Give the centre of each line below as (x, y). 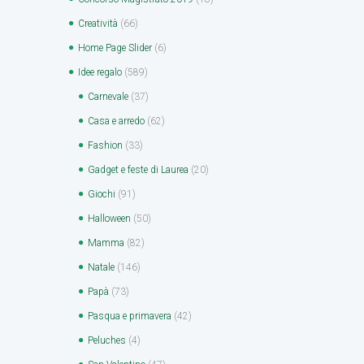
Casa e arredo (116, 121)
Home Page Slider (115, 48)
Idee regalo (100, 72)
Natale (101, 267)
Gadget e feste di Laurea (138, 169)
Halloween (109, 218)
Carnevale (108, 96)
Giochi (102, 194)
